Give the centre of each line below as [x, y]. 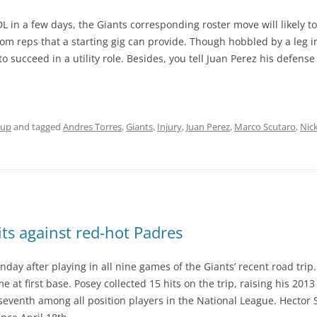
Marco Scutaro [265, 127]
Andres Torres [92, 127]
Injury [169, 127]
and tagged [37, 127]
